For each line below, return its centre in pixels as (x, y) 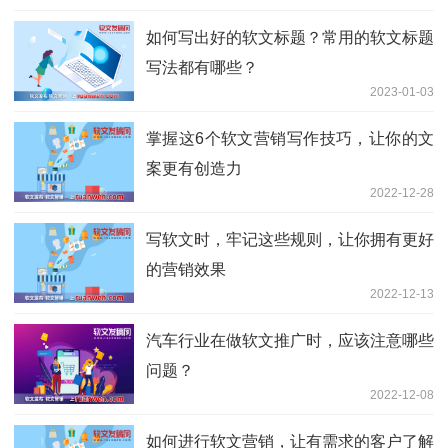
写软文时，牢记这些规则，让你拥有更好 (290, 240)
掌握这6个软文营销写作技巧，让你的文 (290, 139)
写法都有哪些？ (202, 68)
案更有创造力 (194, 169)
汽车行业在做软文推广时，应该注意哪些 (290, 341)
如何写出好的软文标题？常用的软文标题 (290, 38)
